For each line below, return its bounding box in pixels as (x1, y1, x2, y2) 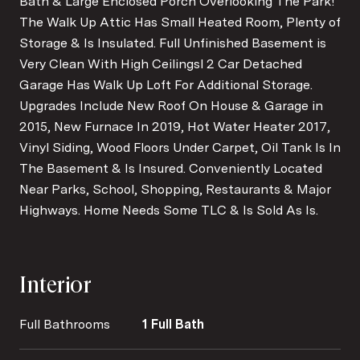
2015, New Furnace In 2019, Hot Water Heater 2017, (19, 118, 330, 134)
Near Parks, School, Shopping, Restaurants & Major (19, 181, 331, 197)
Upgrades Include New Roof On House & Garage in (19, 97, 323, 113)
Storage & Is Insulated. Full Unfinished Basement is (19, 35, 326, 51)
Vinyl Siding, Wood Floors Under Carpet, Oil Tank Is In (19, 139, 341, 155)
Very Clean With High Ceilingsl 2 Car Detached (19, 55, 302, 72)
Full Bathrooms (19, 316, 110, 332)
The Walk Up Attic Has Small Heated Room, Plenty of (19, 14, 341, 30)
